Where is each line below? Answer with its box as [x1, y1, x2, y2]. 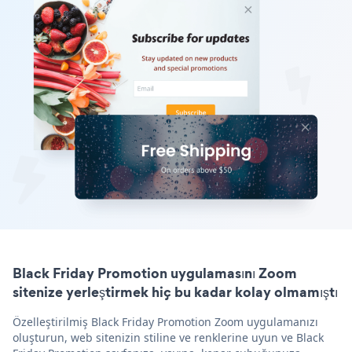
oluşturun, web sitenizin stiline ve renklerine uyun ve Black [13, 329, 324, 345]
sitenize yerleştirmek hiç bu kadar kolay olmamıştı [13, 281, 338, 302]
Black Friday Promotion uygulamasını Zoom [13, 262, 297, 283]
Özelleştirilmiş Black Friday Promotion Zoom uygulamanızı [13, 313, 318, 329]
